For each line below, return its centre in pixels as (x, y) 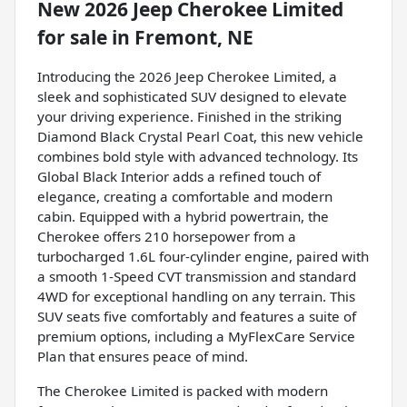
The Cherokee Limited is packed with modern (183, 391)
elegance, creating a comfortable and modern (185, 197)
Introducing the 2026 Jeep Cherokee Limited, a (187, 77)
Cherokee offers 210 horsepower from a (167, 237)
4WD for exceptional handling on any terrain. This (196, 297)
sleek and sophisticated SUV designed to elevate (192, 97)
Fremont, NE (194, 38)
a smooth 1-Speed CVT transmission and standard (197, 277)
